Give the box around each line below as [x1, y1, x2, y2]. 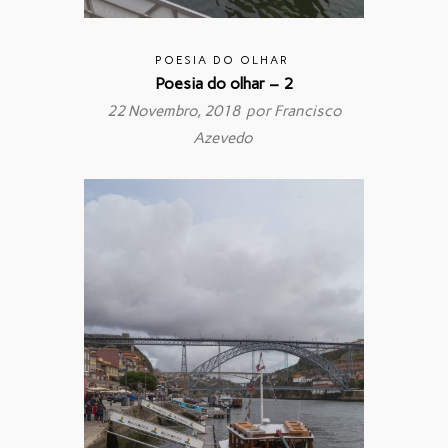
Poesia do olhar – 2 [155, 73, 293, 93]
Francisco [273, 101, 342, 120]
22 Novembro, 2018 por [106, 101, 274, 120]
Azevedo [192, 128, 253, 147]
